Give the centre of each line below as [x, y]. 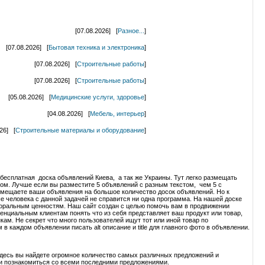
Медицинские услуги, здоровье [98, 97]
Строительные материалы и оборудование [80, 130]
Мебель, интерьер [117, 114]
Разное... [131, 31]
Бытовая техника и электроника [96, 48]
